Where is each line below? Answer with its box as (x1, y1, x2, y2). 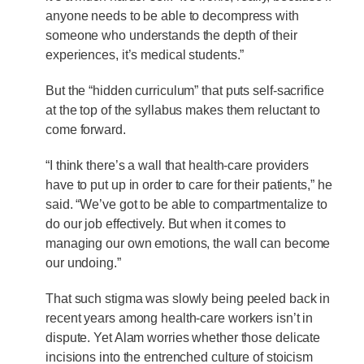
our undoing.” (45, 256, 121, 271)
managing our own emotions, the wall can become (45, 236, 331, 251)
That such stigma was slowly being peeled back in (45, 292, 331, 306)
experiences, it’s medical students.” (45, 48, 245, 63)
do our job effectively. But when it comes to (45, 217, 286, 232)
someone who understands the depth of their (45, 28, 297, 43)
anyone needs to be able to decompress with (45, 9, 299, 24)
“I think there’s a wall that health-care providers (45, 158, 309, 173)
